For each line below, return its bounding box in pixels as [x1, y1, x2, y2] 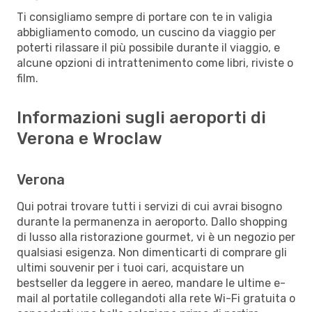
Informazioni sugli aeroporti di [17, 107, 266, 127]
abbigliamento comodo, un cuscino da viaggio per [17, 25, 276, 39]
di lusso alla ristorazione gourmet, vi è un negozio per [17, 230, 295, 244]
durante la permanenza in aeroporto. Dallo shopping [17, 214, 288, 228]
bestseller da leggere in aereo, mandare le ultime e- [17, 276, 286, 290]
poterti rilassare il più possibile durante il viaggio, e [17, 40, 280, 54]
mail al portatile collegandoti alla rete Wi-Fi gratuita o [17, 291, 295, 305]
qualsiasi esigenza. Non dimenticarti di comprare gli [17, 245, 287, 259]
